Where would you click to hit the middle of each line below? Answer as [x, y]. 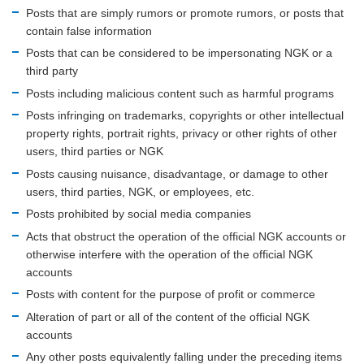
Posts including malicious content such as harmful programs [180, 93]
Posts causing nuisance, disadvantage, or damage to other [177, 173]
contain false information [89, 30]
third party [52, 71]
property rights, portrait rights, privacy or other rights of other [181, 134]
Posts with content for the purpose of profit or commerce [170, 295]
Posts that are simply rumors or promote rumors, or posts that [184, 13]
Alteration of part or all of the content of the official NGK [167, 316]
